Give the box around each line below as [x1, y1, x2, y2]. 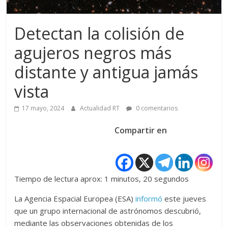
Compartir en [114, 125, 167, 136]
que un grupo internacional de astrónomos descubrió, [14, 206, 202, 216]
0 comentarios [134, 104, 178, 112]
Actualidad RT [80, 104, 122, 112]
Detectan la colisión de [14, 22, 185, 44]
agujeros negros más [14, 42, 172, 64]
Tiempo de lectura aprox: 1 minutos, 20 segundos [14, 174, 189, 184]
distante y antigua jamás [14, 61, 198, 83]
